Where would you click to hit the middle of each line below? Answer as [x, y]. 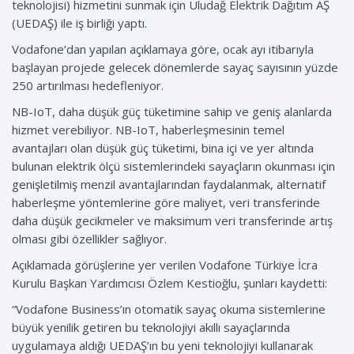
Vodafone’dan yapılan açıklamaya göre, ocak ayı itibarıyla [163, 49]
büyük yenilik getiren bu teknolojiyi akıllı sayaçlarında [151, 328]
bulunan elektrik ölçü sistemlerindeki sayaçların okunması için [173, 166]
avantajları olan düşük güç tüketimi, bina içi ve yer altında [163, 148]
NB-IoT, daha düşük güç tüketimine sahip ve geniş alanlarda [172, 112]
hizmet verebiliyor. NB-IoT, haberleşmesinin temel [148, 130]
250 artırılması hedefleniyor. [88, 86]
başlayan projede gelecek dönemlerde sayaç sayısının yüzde [175, 68]
